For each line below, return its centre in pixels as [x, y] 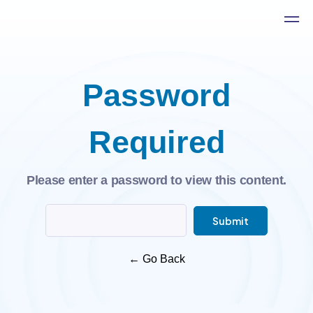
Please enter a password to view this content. [156, 180]
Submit [231, 220]
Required [156, 142]
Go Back [163, 259]
